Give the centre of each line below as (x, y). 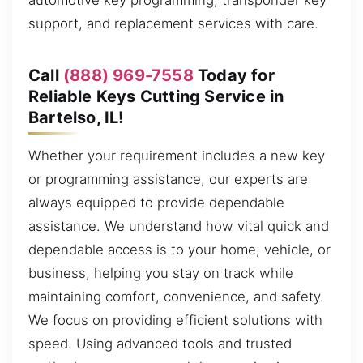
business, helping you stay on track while (161, 273)
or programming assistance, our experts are (168, 179)
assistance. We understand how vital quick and (179, 226)
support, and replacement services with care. (173, 24)
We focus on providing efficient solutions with (175, 320)
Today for (234, 75)
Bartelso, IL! (76, 117)
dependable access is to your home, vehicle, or (179, 250)
